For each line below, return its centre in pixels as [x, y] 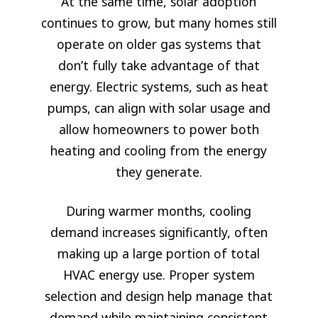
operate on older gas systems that [159, 44]
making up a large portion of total [159, 253]
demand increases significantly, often [159, 232]
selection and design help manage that [159, 296]
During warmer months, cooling [159, 210]
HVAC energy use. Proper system [159, 274]
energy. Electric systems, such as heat [159, 86]
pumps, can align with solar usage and [159, 108]
